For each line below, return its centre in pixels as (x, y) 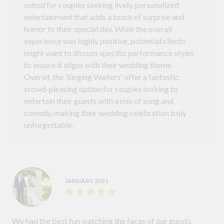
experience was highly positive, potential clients (105, 41)
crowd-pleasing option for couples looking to (101, 89)
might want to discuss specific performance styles (109, 53)
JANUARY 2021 (87, 181)
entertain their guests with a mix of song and (99, 101)
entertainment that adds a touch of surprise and (104, 17)
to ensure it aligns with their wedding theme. (98, 65)
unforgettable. (49, 125)
